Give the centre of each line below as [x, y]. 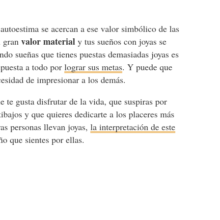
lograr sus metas [94, 67]
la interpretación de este [133, 127]
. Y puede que [148, 67]
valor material [48, 41]
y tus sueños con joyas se [121, 41]
